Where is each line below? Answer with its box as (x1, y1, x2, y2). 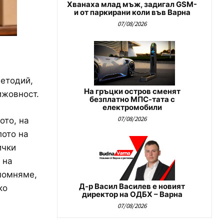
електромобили (102, 102, 162, 112)
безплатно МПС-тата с (89, 94, 175, 104)
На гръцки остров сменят (83, 86, 180, 96)
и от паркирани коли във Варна (73, 7, 190, 17)
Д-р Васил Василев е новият (79, 181, 185, 191)
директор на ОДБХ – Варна (81, 189, 182, 199)
